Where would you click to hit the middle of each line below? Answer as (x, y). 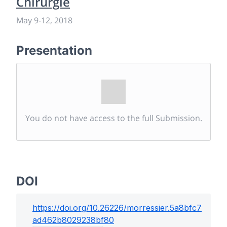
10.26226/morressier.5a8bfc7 (145, 207)
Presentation (54, 50)
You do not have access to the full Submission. (113, 118)
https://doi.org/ (61, 207)
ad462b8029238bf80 (73, 220)
